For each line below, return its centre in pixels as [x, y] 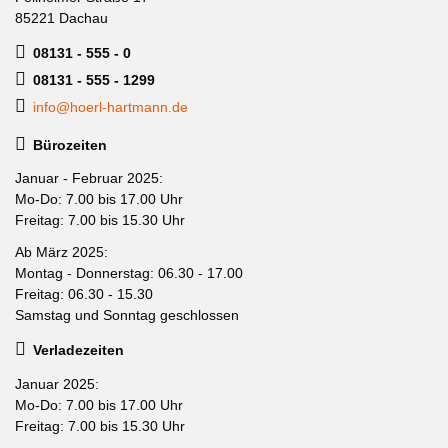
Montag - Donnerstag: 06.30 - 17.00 [129, 272]
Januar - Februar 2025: [89, 178]
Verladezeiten [78, 350]
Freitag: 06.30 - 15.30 [84, 293]
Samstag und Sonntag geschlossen [127, 314]
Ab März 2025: [61, 251]
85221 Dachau [61, 17]
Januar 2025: [57, 383]
